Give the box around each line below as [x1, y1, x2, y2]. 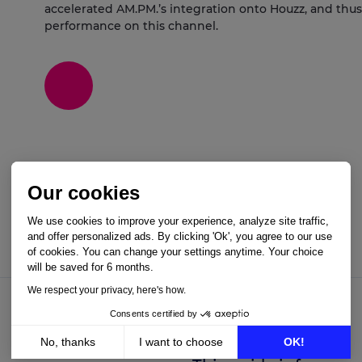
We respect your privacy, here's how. [27, 284, 186, 296]
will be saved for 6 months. [27, 260, 154, 273]
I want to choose [138, 335, 223, 348]
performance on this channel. [44, 18, 218, 33]
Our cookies [27, 181, 140, 204]
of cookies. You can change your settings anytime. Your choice [27, 245, 323, 258]
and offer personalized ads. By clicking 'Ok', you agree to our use [27, 229, 332, 242]
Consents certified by [109, 309, 198, 318]
